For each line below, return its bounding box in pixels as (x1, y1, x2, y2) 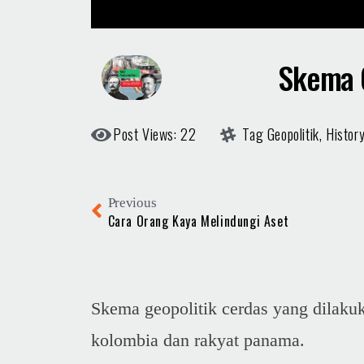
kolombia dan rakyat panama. (91, 330, 305, 351)
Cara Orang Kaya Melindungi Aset (107, 211, 289, 232)
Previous (107, 195, 157, 211)
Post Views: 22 (113, 123, 197, 145)
